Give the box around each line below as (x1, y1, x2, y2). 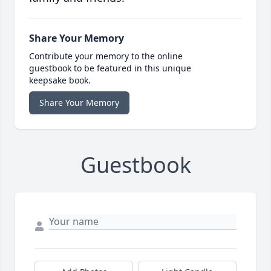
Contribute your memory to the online (29, 50, 183, 62)
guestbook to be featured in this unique (29, 62, 191, 74)
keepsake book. (29, 74, 91, 87)
